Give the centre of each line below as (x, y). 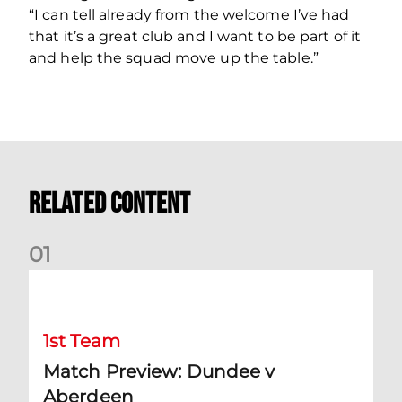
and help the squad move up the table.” (174, 57)
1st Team (82, 341)
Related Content (110, 204)
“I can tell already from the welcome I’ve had (189, 14)
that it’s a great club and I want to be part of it (195, 36)
